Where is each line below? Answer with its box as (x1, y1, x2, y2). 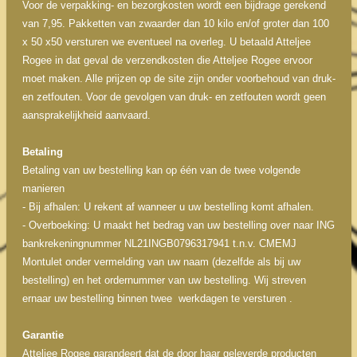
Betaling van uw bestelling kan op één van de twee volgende (22, 164, 300, 176)
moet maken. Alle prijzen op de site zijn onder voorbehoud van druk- (22, 73, 335, 84)
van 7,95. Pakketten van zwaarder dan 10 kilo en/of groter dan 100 (22, 18, 329, 29)
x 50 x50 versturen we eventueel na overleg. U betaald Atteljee (22, 36, 311, 48)
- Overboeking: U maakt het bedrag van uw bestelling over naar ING (22, 219, 335, 231)
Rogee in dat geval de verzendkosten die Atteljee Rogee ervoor (22, 54, 312, 66)
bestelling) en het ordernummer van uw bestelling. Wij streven (22, 274, 306, 286)
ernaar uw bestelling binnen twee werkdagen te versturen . (22, 292, 292, 304)
